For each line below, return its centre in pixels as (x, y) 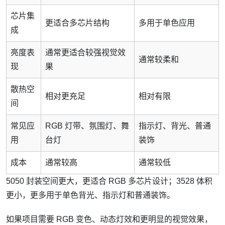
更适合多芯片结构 (77, 23)
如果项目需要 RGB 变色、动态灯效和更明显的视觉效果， (109, 219)
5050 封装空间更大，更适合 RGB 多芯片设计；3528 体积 (109, 181)
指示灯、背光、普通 (175, 126)
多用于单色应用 (167, 23)
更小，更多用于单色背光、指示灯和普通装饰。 (90, 195)
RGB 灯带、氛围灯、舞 (87, 126)
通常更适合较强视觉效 (85, 53)
